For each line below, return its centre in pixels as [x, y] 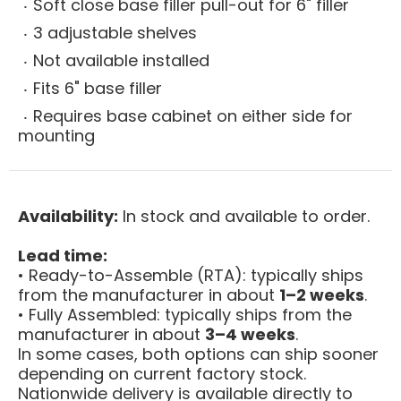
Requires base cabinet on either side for [193, 115]
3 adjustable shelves [115, 32]
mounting [56, 135]
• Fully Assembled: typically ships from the [185, 314]
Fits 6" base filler [98, 88]
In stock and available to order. [244, 216]
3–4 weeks [250, 334]
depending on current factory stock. [162, 373]
